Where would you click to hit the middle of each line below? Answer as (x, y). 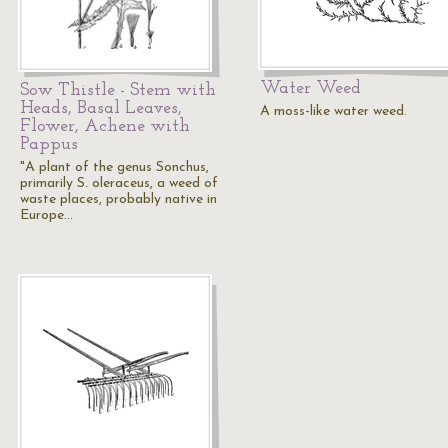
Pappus (49, 144)
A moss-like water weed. (333, 111)
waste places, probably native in (118, 199)
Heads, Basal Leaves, (101, 108)
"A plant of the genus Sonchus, (114, 167)
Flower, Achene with (105, 126)
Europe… (46, 215)
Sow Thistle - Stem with (118, 90)
